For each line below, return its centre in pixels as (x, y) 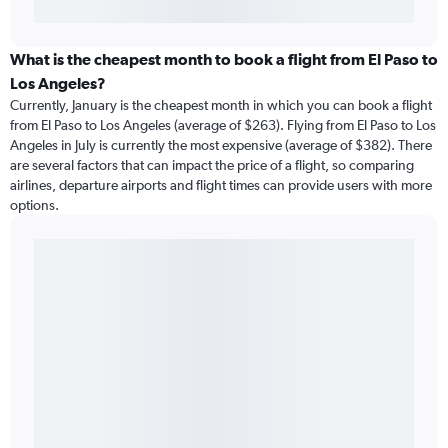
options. (34, 205)
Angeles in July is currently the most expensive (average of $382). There (221, 145)
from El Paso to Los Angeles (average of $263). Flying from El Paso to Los (223, 125)
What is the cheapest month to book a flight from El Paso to (224, 59)
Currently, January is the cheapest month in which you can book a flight (221, 105)
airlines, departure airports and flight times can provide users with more (221, 185)
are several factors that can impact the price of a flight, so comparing (212, 165)
